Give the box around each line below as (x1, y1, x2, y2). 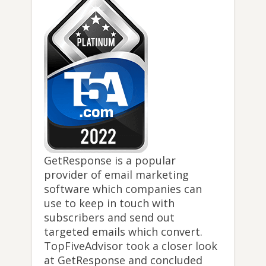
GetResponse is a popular (44, 153, 176, 168)
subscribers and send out (44, 210, 175, 225)
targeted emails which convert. (44, 224, 202, 239)
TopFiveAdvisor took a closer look (44, 239, 217, 254)
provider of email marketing (44, 167, 189, 182)
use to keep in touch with (44, 196, 175, 211)
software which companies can (44, 182, 202, 197)
